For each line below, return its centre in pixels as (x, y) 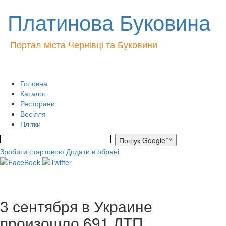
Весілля (33, 114)
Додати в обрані (93, 151)
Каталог (33, 93)
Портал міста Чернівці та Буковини (84, 44)
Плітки (31, 124)
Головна (34, 83)
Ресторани (38, 103)
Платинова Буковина (109, 22)
